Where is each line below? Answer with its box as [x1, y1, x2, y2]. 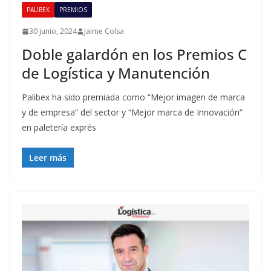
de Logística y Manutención [22, 63, 210, 83]
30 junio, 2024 [29, 26, 77, 37]
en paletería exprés [22, 122, 96, 134]
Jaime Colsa [84, 26, 124, 37]
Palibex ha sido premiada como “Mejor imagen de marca [22, 91, 245, 103]
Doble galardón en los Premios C [22, 44, 247, 65]
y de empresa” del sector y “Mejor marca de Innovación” [22, 106, 243, 119]
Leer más [29, 152, 67, 164]
